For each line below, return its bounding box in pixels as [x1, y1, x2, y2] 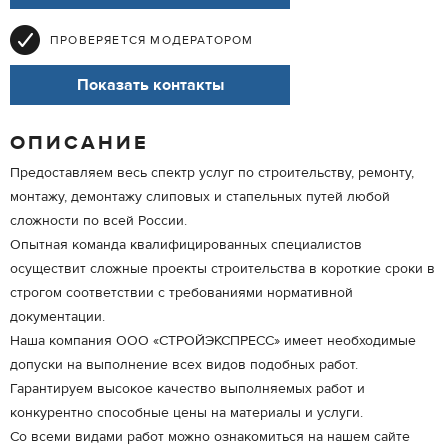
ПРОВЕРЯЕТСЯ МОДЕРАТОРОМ [50, 32, 254, 48]
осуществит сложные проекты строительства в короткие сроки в [10, 260, 435, 278]
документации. [10, 308, 105, 326]
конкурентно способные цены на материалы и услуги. [10, 404, 363, 422]
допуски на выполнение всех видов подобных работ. [10, 356, 358, 374]
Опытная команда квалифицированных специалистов [10, 236, 362, 254]
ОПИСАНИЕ [10, 130, 149, 155]
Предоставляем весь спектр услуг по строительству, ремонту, [10, 164, 414, 182]
